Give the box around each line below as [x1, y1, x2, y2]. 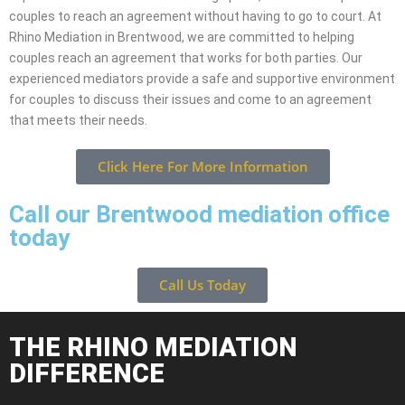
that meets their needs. [9, 113, 147, 128]
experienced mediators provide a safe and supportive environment [9, 71, 395, 87]
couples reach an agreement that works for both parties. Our [9, 51, 363, 66]
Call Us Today [159, 276, 246, 295]
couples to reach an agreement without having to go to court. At [9, 9, 381, 24]
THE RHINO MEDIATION [9, 332, 297, 363]
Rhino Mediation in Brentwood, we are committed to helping [9, 30, 354, 45]
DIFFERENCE [9, 358, 165, 390]
